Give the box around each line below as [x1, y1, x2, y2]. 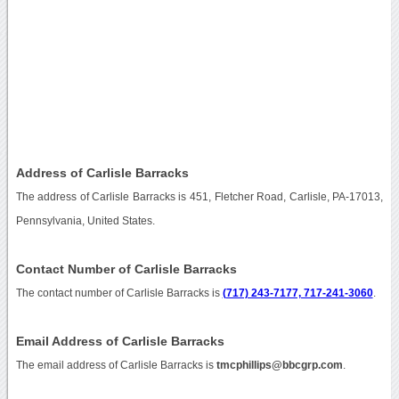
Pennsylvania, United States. [15, 215, 155, 226]
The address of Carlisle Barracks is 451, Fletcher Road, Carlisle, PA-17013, [15, 191, 384, 202]
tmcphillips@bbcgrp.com [216, 359, 343, 370]
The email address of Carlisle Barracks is [15, 359, 216, 370]
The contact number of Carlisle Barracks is [15, 287, 223, 298]
